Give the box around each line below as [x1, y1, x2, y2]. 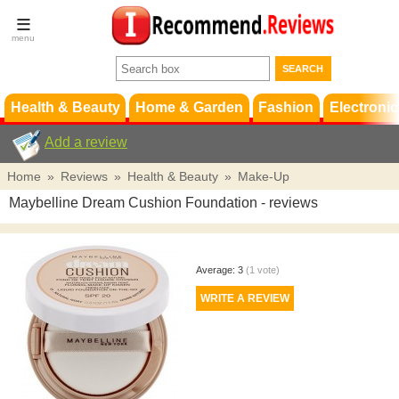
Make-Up [238, 169, 289, 183]
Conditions [281, 65, 342, 79]
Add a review [45, 134, 127, 150]
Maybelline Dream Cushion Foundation [9, 195, 257, 210]
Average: [195, 265, 238, 275]
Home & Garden [134, 100, 243, 115]
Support [297, 94, 342, 108]
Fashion [258, 100, 314, 115]
